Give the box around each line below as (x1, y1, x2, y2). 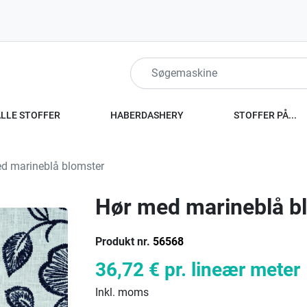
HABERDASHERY (110, 110, 184, 121)
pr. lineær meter (164, 258, 300, 281)
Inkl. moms (95, 286, 149, 299)
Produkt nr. (95, 235, 150, 248)
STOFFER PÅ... (233, 110, 297, 121)
